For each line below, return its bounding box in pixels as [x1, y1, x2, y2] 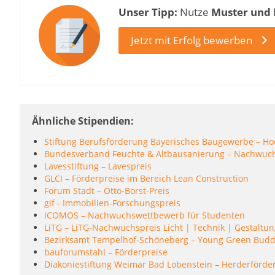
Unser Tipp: [118, 5, 177, 20]
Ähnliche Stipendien [32, 114, 131, 128]
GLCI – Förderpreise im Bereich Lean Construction [44, 172, 249, 185]
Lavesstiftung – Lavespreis [44, 160, 152, 172]
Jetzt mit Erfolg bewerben [131, 33, 252, 48]
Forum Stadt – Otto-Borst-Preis [44, 185, 169, 197]
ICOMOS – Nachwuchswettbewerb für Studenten [44, 209, 245, 222]
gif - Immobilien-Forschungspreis [44, 197, 180, 209]
